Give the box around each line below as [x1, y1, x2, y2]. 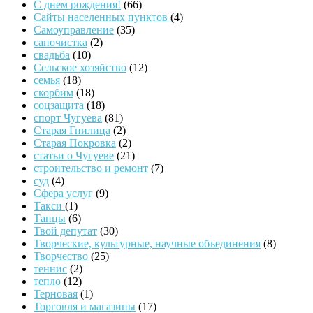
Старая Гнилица [34, 124, 110, 137]
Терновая [34, 288, 78, 300]
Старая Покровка [34, 137, 116, 150]
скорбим [34, 87, 73, 99]
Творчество [34, 250, 88, 263]
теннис [34, 263, 67, 275]
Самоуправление [34, 24, 114, 36]
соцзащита [34, 99, 84, 112]
